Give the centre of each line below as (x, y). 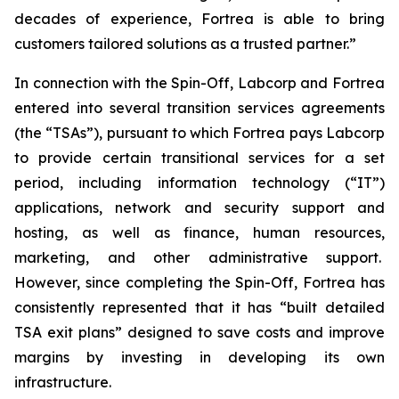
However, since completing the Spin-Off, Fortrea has (199, 282)
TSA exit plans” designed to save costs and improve (199, 332)
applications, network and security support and (199, 208)
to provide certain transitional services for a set (199, 158)
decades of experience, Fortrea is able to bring (199, 19)
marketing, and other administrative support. (199, 257)
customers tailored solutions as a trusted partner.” (185, 44)
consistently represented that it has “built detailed (199, 307)
